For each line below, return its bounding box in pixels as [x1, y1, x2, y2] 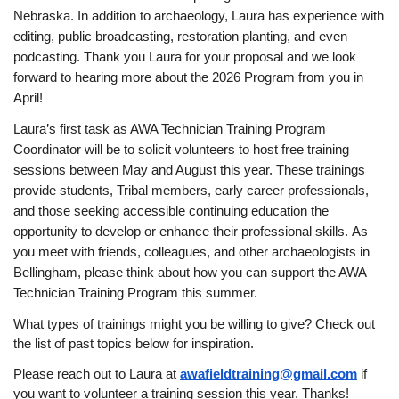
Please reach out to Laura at [13, 366, 180, 381]
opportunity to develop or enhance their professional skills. [13, 224, 352, 239]
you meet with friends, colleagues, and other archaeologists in [13, 244, 370, 259]
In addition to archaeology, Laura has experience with [77, 8, 384, 23]
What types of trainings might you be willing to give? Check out [13, 316, 375, 331]
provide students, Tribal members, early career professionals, [13, 183, 369, 198]
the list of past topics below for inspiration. [13, 336, 254, 351]
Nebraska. [13, 8, 77, 23]
